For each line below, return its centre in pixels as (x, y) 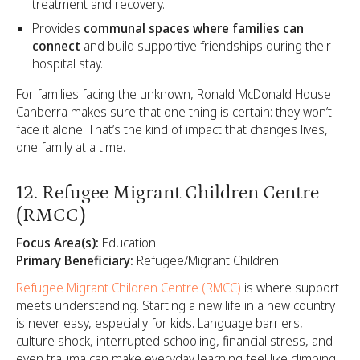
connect (56, 45)
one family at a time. (71, 147)
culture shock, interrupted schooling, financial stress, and (174, 341)
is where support (290, 288)
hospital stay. (67, 63)
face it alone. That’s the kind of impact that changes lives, (172, 129)
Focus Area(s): (57, 243)
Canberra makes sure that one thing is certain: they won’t (174, 111)
